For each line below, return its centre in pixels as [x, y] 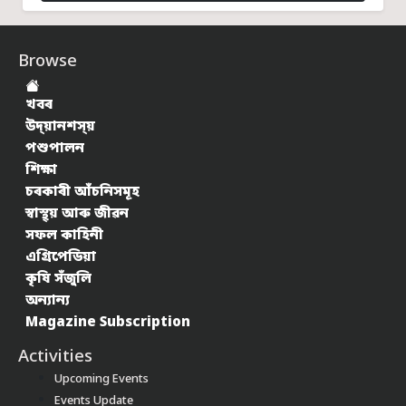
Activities [55, 357]
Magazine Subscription [108, 322]
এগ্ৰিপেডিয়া [61, 257]
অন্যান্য [48, 300]
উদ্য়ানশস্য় [60, 126]
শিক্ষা [41, 170]
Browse [48, 62]
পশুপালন [55, 148]
